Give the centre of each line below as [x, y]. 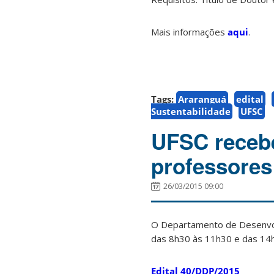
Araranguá [202, 99]
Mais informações [189, 32]
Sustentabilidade [191, 112]
